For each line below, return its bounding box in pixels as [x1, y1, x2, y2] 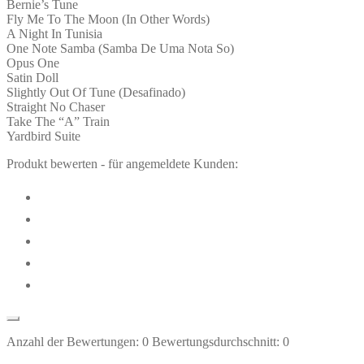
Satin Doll [6, 70, 58, 84]
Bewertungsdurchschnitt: [149, 334, 283, 349]
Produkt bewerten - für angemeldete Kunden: [6, 156, 238, 171]
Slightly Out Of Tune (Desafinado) [6, 84, 185, 99]
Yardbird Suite [6, 128, 80, 143]
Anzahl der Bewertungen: [6, 334, 142, 349]
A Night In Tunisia [6, 26, 102, 41]
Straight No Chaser [6, 99, 105, 114]
